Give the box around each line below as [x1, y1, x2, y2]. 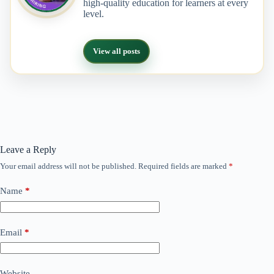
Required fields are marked [138, 161, 229, 171]
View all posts [93, 46, 140, 56]
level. [83, 9, 104, 20]
